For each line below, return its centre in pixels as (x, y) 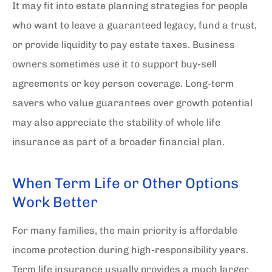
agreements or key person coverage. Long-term (123, 83)
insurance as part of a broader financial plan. (118, 142)
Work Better (55, 202)
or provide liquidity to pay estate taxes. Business (124, 45)
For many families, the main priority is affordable (125, 230)
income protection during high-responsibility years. (130, 250)
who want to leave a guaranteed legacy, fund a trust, (134, 25)
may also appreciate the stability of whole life (116, 122)
